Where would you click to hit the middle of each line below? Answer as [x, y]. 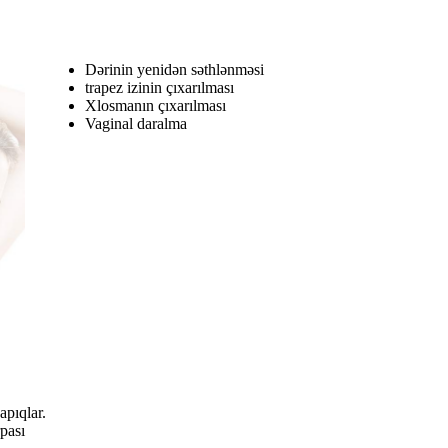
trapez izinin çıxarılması [159, 88]
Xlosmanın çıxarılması [155, 106]
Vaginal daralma [135, 124]
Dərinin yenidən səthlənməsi [174, 70]
